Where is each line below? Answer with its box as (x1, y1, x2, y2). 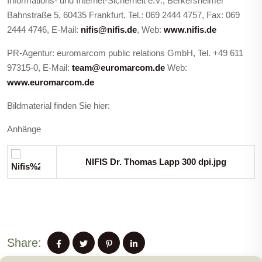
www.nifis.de (164, 25, 216, 35)
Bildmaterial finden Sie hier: (7, 101, 110, 111)
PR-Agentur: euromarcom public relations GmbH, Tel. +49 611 (7, 48, 243, 58)
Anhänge (7, 124, 41, 134)
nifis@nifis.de (81, 25, 137, 35)
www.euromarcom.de (7, 77, 94, 87)
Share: (7, 236, 42, 249)
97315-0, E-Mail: (7, 63, 72, 73)
